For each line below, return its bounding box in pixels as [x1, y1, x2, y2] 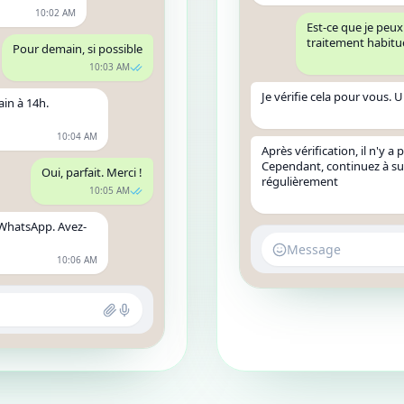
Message [287, 241, 341, 258]
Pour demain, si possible [13, 41, 142, 57]
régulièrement [262, 173, 338, 189]
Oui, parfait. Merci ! [41, 164, 142, 180]
